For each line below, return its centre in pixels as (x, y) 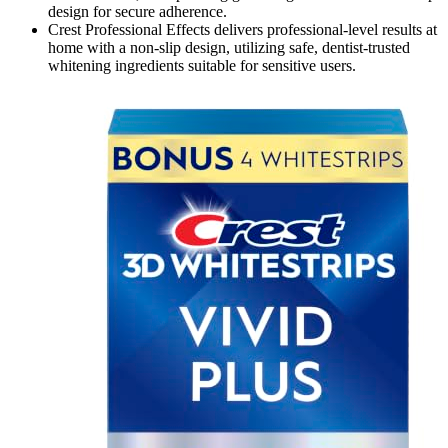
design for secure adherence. (137, 11)
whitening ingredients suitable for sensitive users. (202, 65)
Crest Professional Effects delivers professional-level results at (242, 29)
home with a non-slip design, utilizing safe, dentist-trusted (229, 47)
